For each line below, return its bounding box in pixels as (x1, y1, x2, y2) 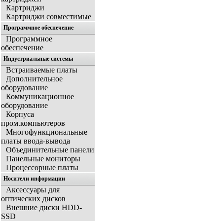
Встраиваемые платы (6, 66, 77, 74)
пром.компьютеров (1, 119, 65, 128)
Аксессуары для (6, 185, 60, 194)
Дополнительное (6, 74, 63, 83)
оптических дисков (1, 194, 66, 203)
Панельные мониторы (6, 154, 80, 163)
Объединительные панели (6, 146, 94, 154)
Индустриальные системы (3, 55, 73, 63)
